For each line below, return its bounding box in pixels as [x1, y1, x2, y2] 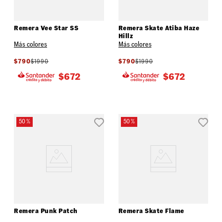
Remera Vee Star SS [14, 24, 78, 33]
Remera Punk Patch [14, 207, 78, 216]
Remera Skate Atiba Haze [118, 24, 199, 33]
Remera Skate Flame [118, 207, 184, 216]
